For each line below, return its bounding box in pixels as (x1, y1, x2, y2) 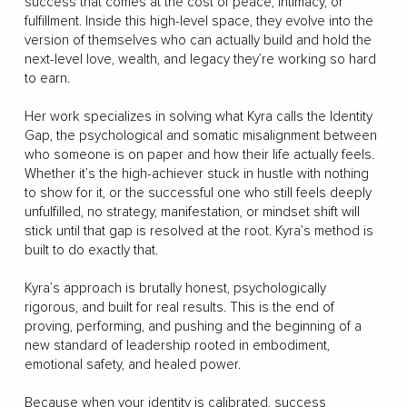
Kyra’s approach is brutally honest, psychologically (24, 280, 326, 296)
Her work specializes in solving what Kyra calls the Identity (24, 108, 372, 124)
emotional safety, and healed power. (24, 356, 241, 372)
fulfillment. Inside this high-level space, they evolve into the (24, 13, 373, 29)
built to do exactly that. (24, 242, 158, 258)
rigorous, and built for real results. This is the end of (24, 299, 334, 315)
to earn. (24, 70, 70, 86)
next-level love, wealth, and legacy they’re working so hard (24, 51, 376, 67)
